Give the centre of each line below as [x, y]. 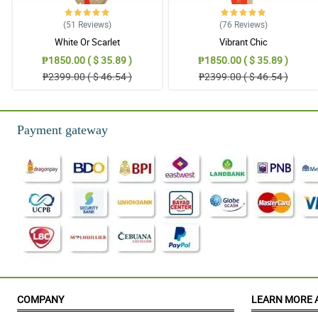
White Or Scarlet [87, 42]
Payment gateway [62, 130]
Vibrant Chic [243, 42]
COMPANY [40, 300]
